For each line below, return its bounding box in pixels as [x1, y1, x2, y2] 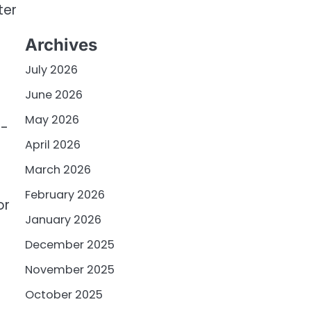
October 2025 [25, 287, 103, 303]
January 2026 [25, 212, 101, 228]
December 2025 [25, 237, 115, 253]
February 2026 [25, 187, 105, 203]
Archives [25, 35, 97, 56]
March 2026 [25, 162, 91, 178]
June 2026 [25, 87, 83, 103]
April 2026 [25, 137, 81, 153]
